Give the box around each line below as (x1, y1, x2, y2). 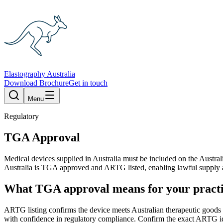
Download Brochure (4, 79, 69, 87)
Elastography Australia (4, 70, 75, 78)
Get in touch (69, 79, 108, 87)
